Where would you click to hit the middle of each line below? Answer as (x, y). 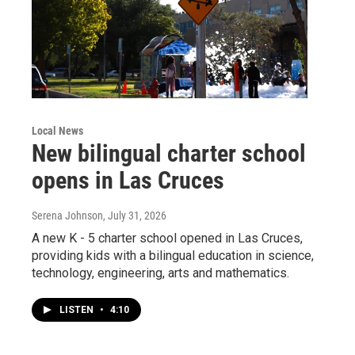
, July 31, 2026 (135, 215)
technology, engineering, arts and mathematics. (160, 273)
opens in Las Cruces (128, 180)
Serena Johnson (67, 215)
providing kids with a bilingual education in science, (173, 255)
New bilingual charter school (169, 153)
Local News (57, 130)
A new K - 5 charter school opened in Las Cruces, (167, 238)
